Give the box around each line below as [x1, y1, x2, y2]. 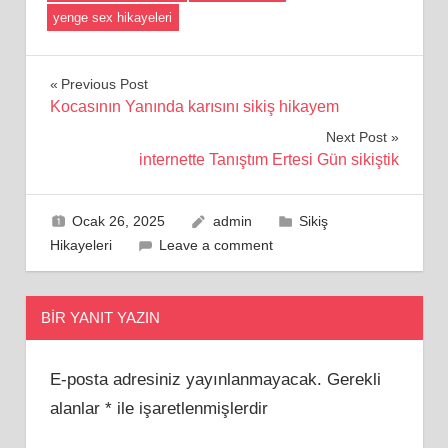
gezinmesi [48, 113, 186, 145]
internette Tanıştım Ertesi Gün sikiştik [138, 150, 399, 168]
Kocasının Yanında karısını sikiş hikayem [49, 97, 339, 115]
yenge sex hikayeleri [53, 9, 173, 25]
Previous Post [60, 75, 148, 92]
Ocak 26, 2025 [72, 212, 166, 229]
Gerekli [326, 370, 381, 390]
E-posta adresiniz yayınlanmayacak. [49, 370, 322, 390]
